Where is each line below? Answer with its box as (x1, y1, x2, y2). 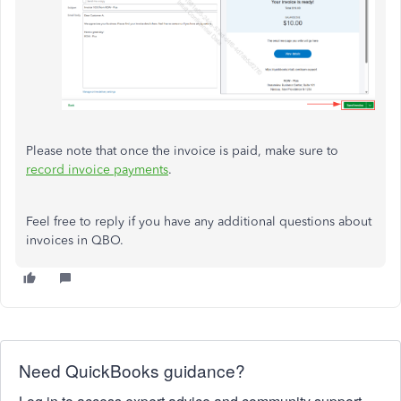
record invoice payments (26, 161, 168, 177)
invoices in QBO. (26, 232, 124, 248)
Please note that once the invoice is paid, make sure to (26, 142, 338, 158)
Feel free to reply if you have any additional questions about (26, 213, 371, 229)
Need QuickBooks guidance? (19, 357, 245, 382)
